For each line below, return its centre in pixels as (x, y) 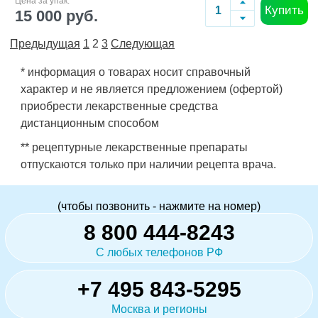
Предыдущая (45, 44)
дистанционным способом (90, 123)
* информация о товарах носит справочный (136, 72)
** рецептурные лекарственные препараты (134, 147)
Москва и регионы (159, 309)
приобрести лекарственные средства (119, 106)
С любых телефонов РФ (159, 252)
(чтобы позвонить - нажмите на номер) (159, 206)
